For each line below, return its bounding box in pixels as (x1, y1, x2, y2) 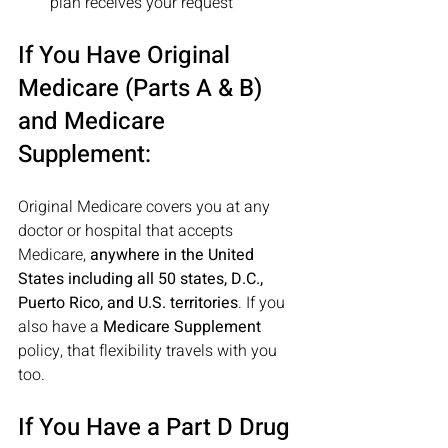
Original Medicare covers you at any (18, 195, 274, 219)
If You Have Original (18, 38, 236, 73)
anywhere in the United (90, 243, 258, 267)
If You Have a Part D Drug (18, 410, 296, 445)
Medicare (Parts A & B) (18, 71, 268, 106)
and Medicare (18, 104, 171, 139)
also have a (18, 315, 103, 339)
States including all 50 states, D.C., (18, 267, 267, 291)
